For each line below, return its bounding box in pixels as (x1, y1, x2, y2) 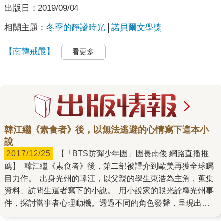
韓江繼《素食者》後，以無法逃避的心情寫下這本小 (4, 125, 209, 135)
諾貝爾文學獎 (111, 22, 162, 32)
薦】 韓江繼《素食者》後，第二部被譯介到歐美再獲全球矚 (4, 162, 214, 171)
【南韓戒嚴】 (4, 47, 55, 57)
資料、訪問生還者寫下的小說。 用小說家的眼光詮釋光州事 (4, 186, 214, 195)
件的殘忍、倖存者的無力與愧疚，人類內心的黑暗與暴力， (4, 211, 210, 220)
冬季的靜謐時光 (46, 22, 105, 32)
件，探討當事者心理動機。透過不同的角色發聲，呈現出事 (4, 199, 210, 208)
